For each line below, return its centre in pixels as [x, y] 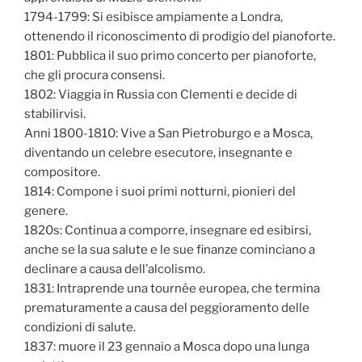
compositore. [62, 172]
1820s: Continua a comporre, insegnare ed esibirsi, [168, 230]
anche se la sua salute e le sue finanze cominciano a [170, 249]
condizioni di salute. [80, 327]
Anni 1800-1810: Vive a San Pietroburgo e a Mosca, [168, 133]
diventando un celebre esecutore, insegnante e [158, 152]
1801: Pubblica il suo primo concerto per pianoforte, [170, 55]
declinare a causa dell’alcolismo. [115, 269]
